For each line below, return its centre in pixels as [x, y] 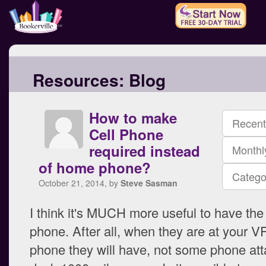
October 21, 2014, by [80, 183]
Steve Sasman [149, 183]
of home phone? [95, 167]
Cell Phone [126, 134]
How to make [133, 118]
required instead [145, 151]
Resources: [78, 80]
